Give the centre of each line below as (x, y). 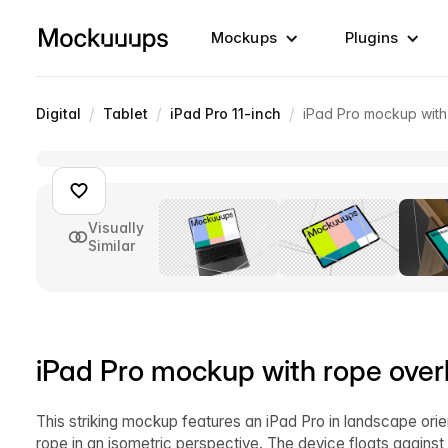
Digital (58, 113)
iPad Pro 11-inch (225, 113)
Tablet (125, 113)
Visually (116, 228)
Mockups (244, 37)
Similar (111, 246)
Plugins (371, 37)
